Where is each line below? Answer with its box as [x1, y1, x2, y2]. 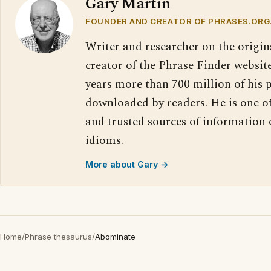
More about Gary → [85, 159, 169, 169]
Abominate [95, 232, 135, 241]
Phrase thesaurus [25, 232, 92, 241]
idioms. [85, 132, 123, 149]
